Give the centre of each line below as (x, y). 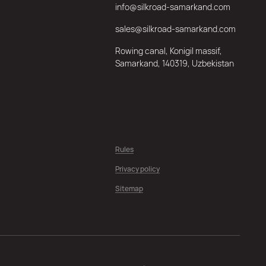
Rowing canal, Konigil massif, (168, 51)
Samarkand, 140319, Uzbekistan (174, 63)
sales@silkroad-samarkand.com (175, 29)
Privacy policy (137, 169)
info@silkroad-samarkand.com (172, 7)
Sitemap (129, 189)
